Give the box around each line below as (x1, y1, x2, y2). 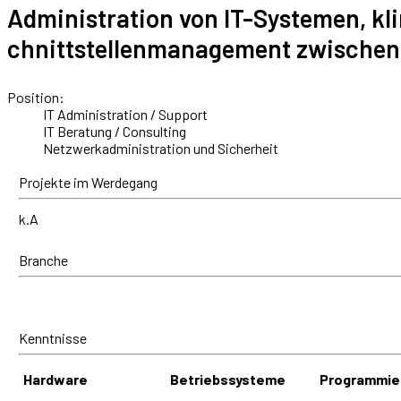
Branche (19, 252, 68, 269)
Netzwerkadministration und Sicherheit (43, 140, 278, 157)
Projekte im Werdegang (19, 174, 158, 191)
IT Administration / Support (43, 106, 208, 123)
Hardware (23, 371, 88, 388)
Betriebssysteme (170, 371, 286, 388)
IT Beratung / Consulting (43, 123, 186, 140)
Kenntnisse (19, 329, 87, 346)
